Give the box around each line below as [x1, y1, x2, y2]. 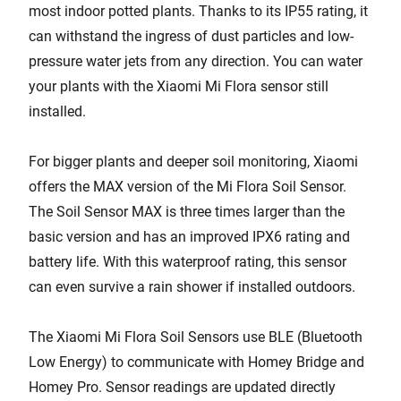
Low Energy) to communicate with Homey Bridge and [29, 354, 364, 371]
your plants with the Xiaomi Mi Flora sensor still [29, 78, 328, 95]
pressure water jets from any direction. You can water [29, 53, 363, 70]
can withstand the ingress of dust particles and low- [29, 28, 354, 45]
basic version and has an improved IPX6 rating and [29, 228, 350, 245]
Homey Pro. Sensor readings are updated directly [29, 379, 336, 396]
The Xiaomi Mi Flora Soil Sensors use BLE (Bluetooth [29, 328, 363, 346]
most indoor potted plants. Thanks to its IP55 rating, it [29, 3, 368, 20]
